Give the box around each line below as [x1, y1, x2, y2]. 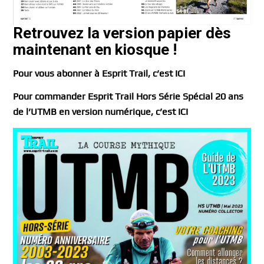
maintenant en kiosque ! [13, 41, 177, 59]
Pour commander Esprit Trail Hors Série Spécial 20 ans [13, 91, 244, 103]
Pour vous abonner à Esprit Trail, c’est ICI [13, 67, 186, 79]
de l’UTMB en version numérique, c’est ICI [13, 106, 189, 118]
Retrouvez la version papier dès [13, 24, 232, 42]
